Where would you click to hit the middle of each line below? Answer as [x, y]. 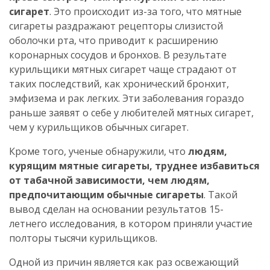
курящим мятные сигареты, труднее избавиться [134, 165]
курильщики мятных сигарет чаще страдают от [123, 69]
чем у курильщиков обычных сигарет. [99, 127]
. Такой [221, 194]
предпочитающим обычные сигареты [106, 194]
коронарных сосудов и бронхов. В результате [118, 55]
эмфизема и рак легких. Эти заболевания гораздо [127, 98]
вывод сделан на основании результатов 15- [116, 209]
